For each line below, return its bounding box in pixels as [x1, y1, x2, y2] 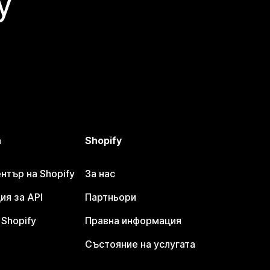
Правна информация [84, 215, 181, 227]
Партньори [84, 191, 136, 203]
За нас [84, 168, 115, 180]
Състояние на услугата [84, 238, 195, 250]
